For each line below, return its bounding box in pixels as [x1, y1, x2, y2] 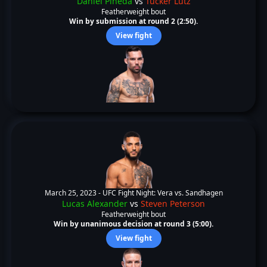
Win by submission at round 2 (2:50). [69, 16, 198, 26]
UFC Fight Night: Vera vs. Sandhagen [102, 188, 223, 198]
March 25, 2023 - [44, 188, 103, 198]
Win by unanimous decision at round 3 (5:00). [54, 219, 213, 229]
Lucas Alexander [62, 198, 128, 209]
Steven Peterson [141, 198, 205, 209]
